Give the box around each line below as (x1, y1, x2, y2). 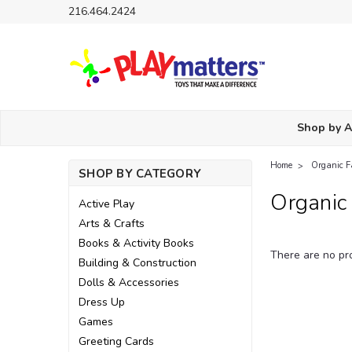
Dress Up (79, 295, 125, 310)
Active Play (79, 196, 134, 211)
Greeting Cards (79, 334, 154, 349)
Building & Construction (79, 255, 196, 270)
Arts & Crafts (79, 216, 145, 231)
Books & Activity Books (79, 236, 194, 251)
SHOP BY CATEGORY (79, 166, 201, 181)
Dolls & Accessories (79, 275, 179, 290)
